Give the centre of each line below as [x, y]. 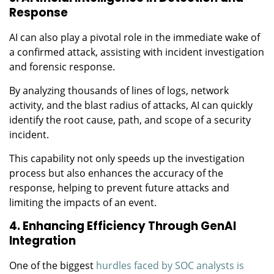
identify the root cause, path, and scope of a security [130, 120]
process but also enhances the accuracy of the [116, 173]
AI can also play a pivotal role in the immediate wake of [135, 37]
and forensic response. [63, 66]
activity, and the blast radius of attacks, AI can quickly [131, 105]
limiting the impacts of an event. [83, 202]
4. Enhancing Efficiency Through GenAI [123, 226]
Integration [43, 240]
